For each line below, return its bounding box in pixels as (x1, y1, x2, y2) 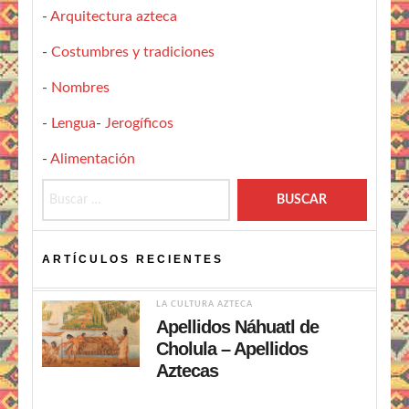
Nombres (51, 80, 110, 96)
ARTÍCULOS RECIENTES (42, 253, 224, 267)
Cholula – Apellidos (155, 339, 308, 360)
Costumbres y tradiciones (51, 45, 215, 60)
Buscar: (41, 182, 89, 197)
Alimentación (50, 152, 135, 167)
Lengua (51, 116, 96, 131)
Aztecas (155, 361, 218, 382)
